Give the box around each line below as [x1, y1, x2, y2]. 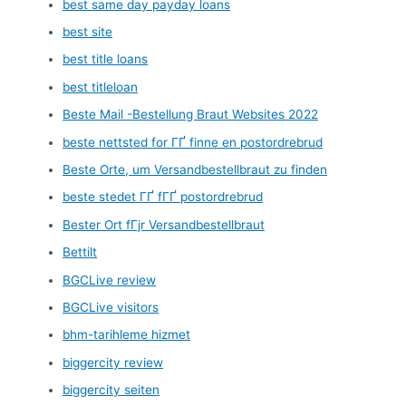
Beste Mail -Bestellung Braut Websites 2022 [63, 107, 319, 122]
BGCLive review [63, 272, 157, 287]
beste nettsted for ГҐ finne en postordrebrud [63, 134, 324, 150]
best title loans [63, 52, 149, 67]
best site [63, 24, 113, 39]
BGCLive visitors [63, 300, 159, 314]
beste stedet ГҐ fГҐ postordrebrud [63, 189, 264, 205]
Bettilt [63, 245, 98, 260]
